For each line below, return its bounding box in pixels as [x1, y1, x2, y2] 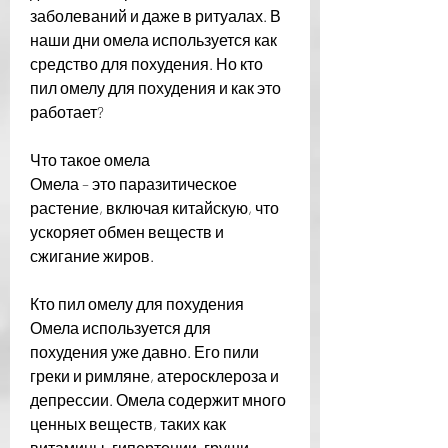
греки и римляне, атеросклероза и [30, 365, 279, 385]
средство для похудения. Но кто [30, 53, 263, 73]
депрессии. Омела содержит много [30, 389, 286, 409]
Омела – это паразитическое [30, 173, 237, 193]
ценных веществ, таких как [30, 413, 226, 433]
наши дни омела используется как [30, 29, 277, 49]
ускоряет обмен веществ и [30, 221, 224, 241]
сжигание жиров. [30, 245, 154, 265]
